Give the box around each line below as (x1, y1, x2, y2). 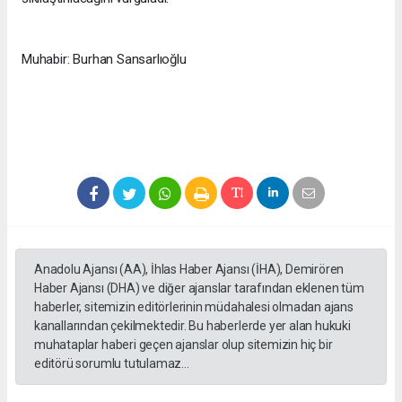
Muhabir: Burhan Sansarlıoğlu (22, 50, 187, 67)
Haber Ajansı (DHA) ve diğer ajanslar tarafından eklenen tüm (34, 280, 364, 295)
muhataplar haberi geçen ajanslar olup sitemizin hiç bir (34, 336, 333, 352)
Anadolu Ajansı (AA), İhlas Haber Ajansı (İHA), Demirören (34, 261, 345, 276)
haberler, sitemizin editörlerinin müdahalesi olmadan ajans (34, 299, 354, 314)
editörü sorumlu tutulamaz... (34, 355, 189, 371)
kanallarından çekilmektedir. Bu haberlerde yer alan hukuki (34, 318, 351, 333)
